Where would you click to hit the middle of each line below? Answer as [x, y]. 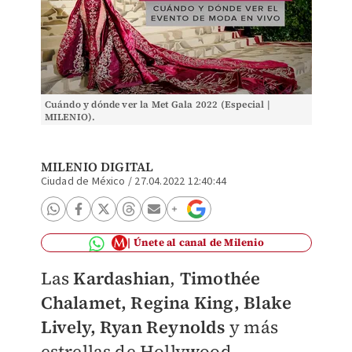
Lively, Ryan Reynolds [133, 327]
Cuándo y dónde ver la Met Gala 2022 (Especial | [157, 104]
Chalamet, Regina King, [142, 302]
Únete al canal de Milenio [198, 242]
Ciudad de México [83, 181]
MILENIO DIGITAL [97, 167]
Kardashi [111, 278]
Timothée [220, 278]
